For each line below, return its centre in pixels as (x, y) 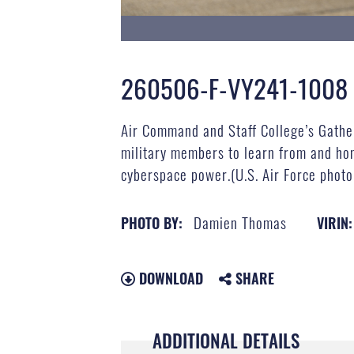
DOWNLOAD (169, 278)
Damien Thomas (240, 222)
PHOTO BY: (151, 222)
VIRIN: (334, 222)
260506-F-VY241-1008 (234, 88)
